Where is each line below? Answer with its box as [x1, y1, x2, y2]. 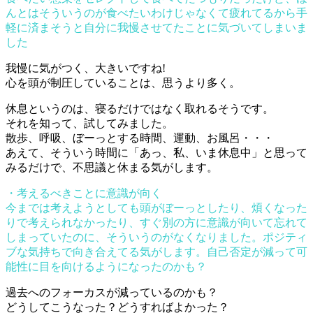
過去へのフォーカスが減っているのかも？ [6, 286, 218, 298]
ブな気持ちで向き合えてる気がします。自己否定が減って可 [6, 245, 307, 258]
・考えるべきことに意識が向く [6, 187, 162, 199]
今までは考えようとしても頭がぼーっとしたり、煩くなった [6, 201, 307, 214]
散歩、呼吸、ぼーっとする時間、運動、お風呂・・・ [6, 131, 274, 144]
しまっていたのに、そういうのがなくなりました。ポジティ [6, 231, 307, 243]
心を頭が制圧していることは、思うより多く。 [6, 76, 240, 89]
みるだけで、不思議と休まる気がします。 [6, 161, 218, 173]
